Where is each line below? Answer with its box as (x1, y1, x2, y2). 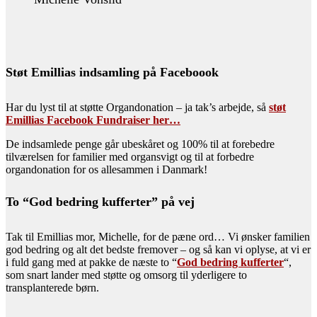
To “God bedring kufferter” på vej (6, 195, 195, 209)
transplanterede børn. (6, 282, 99, 294)
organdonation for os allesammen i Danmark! (6, 163, 207, 176)
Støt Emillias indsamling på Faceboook (6, 65, 219, 80)
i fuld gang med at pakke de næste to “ (6, 256, 177, 269)
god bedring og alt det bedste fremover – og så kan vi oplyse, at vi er (6, 243, 311, 256)
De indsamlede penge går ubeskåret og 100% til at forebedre (6, 138, 275, 151)
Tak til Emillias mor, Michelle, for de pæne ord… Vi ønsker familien (6, 231, 310, 243)
